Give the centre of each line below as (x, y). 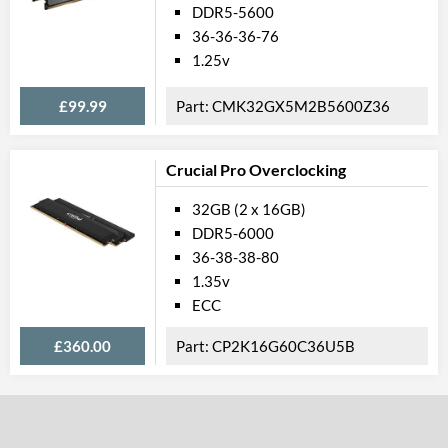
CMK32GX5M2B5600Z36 (301, 106)
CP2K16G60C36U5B (283, 346)
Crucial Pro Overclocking (256, 169)
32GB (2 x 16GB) (249, 209)
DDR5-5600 (233, 12)
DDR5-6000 (233, 233)
